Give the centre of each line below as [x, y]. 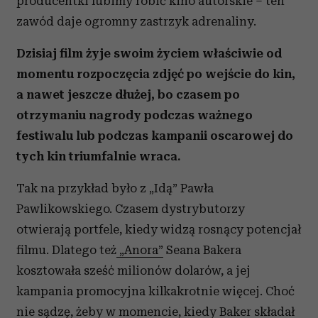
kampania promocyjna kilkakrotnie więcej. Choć [155, 291]
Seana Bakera [202, 250]
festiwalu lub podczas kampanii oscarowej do [155, 136]
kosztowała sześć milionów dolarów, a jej [133, 270]
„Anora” [140, 250]
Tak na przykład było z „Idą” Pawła [115, 188]
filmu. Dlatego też [66, 250]
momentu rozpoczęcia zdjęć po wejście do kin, [156, 74]
